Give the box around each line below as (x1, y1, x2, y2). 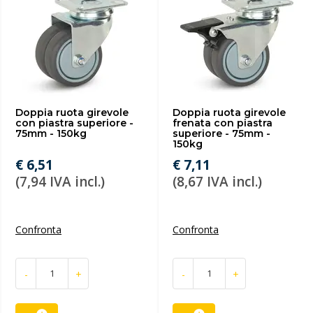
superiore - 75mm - (173, 127, 270, 140)
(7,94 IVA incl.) (15, 173, 105, 191)
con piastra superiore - (15, 117, 133, 129)
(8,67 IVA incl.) (173, 173, 262, 191)
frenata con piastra (173, 117, 272, 129)
